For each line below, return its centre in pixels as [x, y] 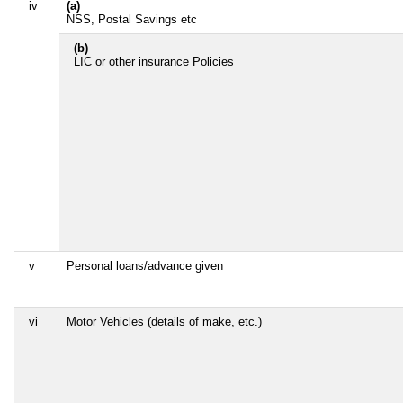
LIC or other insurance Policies [154, 61]
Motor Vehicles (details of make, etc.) [164, 321]
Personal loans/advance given [145, 265]
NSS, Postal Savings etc [132, 19]
